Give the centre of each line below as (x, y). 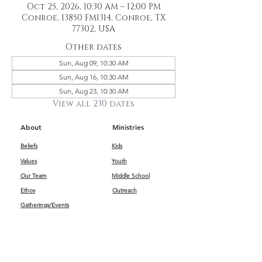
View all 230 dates (94, 104)
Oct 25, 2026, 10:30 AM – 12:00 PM (94, 7)
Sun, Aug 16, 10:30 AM (94, 77)
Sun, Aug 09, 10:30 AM (94, 63)
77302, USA (94, 29)
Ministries (128, 127)
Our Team (34, 176)
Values (29, 161)
